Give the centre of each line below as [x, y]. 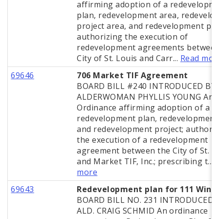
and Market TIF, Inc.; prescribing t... [146, 162]
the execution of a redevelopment [142, 140]
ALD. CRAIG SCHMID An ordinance [142, 211]
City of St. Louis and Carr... [129, 58]
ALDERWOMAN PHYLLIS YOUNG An [145, 97]
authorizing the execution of [132, 37]
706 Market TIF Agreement [132, 76]
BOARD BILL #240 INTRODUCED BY [146, 86]
